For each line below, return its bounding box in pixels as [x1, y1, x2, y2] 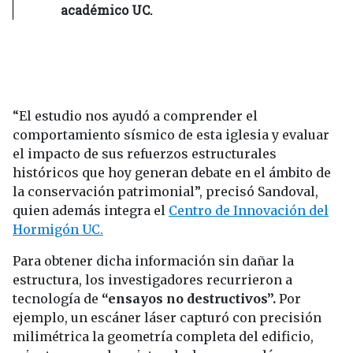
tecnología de [13, 291, 98, 307]
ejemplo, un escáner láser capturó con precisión [13, 310, 321, 326]
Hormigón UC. [13, 221, 103, 238]
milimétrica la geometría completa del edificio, [13, 329, 314, 345]
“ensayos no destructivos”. [98, 291, 276, 307]
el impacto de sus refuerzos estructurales [13, 146, 277, 162]
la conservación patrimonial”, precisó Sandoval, [13, 184, 318, 200]
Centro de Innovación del [169, 203, 329, 219]
